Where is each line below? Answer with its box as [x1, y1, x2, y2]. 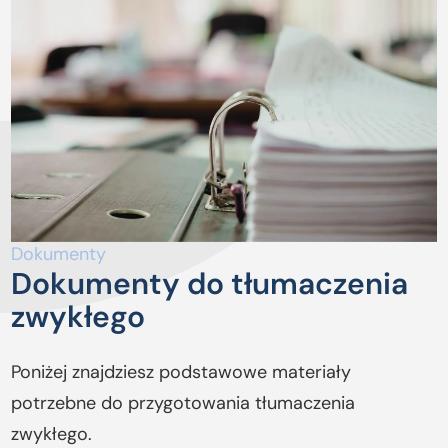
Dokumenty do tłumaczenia [11, 263, 409, 303]
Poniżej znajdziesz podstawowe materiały [11, 359, 352, 384]
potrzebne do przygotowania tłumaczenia [11, 390, 356, 415]
